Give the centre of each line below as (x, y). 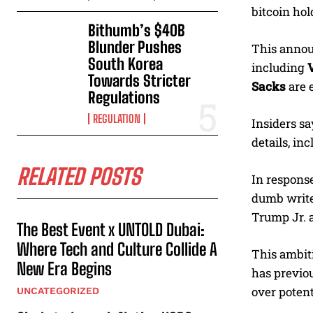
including (279, 68)
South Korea (126, 64)
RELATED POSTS (79, 177)
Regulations (124, 98)
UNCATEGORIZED (58, 291)
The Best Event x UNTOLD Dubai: (111, 230)
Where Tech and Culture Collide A (117, 249)
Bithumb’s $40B (137, 31)
